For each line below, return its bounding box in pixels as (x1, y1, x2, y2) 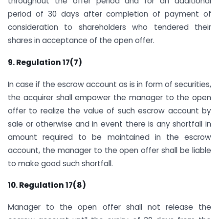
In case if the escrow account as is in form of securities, (8, 79, 211, 89)
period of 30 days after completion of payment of (8, 9, 211, 19)
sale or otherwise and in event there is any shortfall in (8, 118, 211, 129)
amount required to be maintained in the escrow (8, 131, 211, 142)
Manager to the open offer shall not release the (8, 202, 211, 213)
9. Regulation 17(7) (8, 57, 82, 67)
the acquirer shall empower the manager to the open (8, 92, 211, 103)
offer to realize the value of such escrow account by (8, 105, 211, 116)
